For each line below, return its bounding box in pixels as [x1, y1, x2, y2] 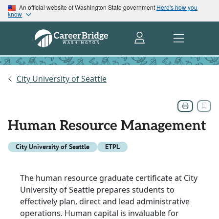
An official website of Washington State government [18, 3, 156, 11]
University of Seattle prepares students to [20, 184, 175, 196]
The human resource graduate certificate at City [20, 173, 197, 184]
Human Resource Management [8, 118, 206, 134]
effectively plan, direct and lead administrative [20, 196, 190, 207]
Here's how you [156, 3, 197, 11]
